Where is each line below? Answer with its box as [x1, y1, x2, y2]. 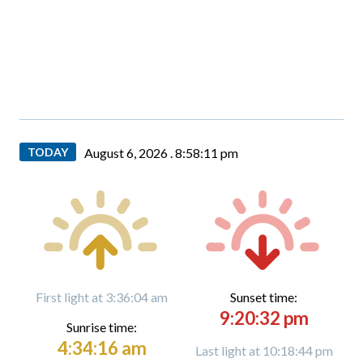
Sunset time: [230, 289, 297, 305]
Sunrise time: [66, 319, 137, 335]
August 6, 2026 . [84, 145, 175, 160]
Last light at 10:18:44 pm [194, 343, 333, 358]
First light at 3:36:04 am [36, 289, 168, 305]
